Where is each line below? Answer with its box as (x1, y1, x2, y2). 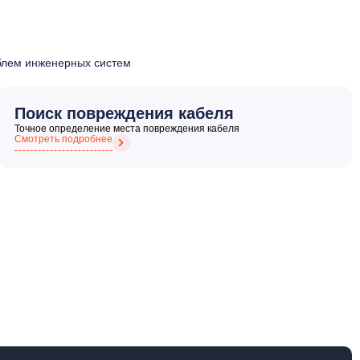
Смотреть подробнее (14, 133, 112, 145)
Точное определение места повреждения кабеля (14, 122, 239, 134)
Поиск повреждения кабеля (14, 104, 234, 122)
